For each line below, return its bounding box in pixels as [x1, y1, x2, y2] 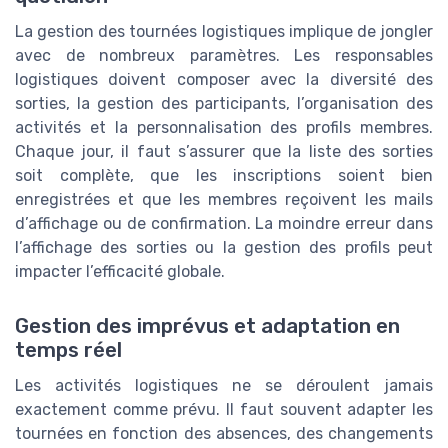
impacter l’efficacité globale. [15, 262, 225, 282]
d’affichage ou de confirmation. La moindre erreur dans [15, 214, 433, 234]
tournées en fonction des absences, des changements [15, 423, 433, 443]
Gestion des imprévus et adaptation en [15, 313, 400, 338]
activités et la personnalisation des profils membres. [15, 118, 433, 138]
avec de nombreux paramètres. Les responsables [15, 46, 433, 66]
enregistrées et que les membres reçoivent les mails [15, 190, 433, 210]
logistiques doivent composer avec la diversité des [15, 70, 433, 90]
